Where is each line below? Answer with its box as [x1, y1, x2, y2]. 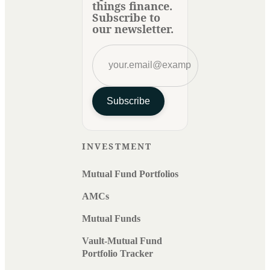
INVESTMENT [82, 140, 152, 152]
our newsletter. [92, 21, 174, 36]
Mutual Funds [82, 213, 140, 224]
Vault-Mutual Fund [82, 235, 162, 246]
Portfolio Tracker [82, 248, 153, 259]
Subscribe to [92, 10, 160, 25]
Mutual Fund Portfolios [82, 168, 178, 179]
